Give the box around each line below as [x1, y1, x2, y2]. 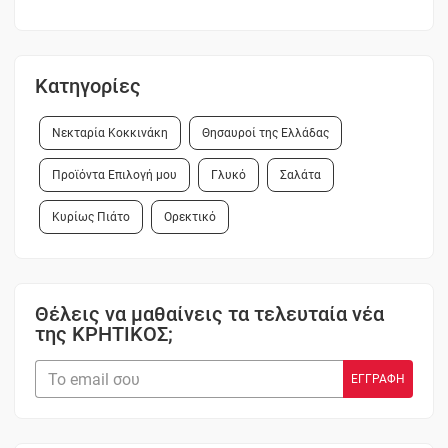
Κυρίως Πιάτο [52, 210, 131, 225]
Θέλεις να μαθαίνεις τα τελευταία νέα [35, 302, 385, 327]
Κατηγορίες [35, 74, 142, 99]
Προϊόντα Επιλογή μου [52, 168, 178, 183]
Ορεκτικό [164, 210, 217, 225]
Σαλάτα [280, 168, 322, 183]
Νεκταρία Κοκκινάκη [52, 126, 169, 141]
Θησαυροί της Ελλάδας [202, 126, 330, 141]
